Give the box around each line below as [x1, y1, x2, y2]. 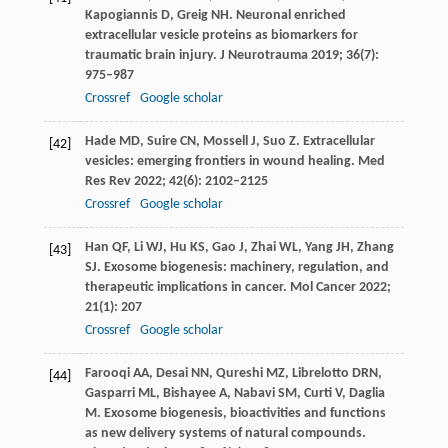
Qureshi [215, 365, 263, 381]
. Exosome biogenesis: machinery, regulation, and [96, 259, 389, 275]
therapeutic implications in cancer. [84, 279, 290, 295]
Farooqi [84, 365, 130, 381]
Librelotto [291, 365, 349, 381]
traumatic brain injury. [84, 47, 220, 63]
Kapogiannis [84, 7, 158, 23]
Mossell [202, 133, 248, 149]
